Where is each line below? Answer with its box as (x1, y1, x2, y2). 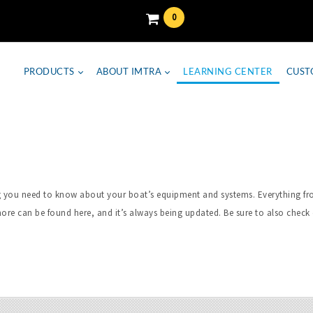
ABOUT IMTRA (96, 66, 161, 77)
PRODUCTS (23, 66, 75, 77)
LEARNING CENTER (183, 66, 272, 77)
